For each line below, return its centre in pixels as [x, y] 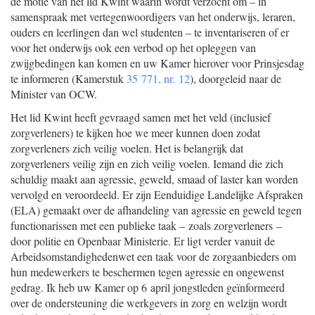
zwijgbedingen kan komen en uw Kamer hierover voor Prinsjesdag [157, 63]
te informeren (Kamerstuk [69, 78]
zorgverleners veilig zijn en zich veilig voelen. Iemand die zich [147, 163]
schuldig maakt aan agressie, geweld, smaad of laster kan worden [154, 179]
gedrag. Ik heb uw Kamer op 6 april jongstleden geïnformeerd [148, 287]
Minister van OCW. [54, 94]
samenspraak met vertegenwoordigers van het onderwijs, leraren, [153, 17]
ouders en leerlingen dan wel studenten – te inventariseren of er [150, 32]
